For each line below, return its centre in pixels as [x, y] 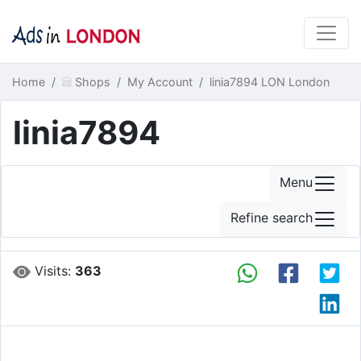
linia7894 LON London [269, 82]
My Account [160, 82]
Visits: [53, 271]
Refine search [272, 218]
